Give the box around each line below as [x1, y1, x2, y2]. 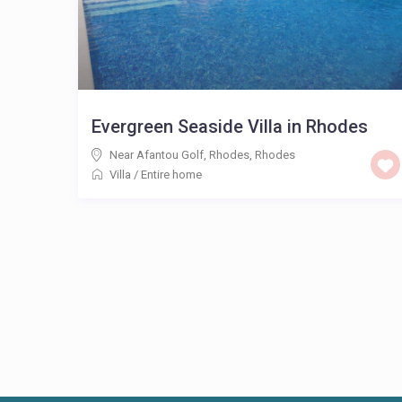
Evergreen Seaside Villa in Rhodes [92, 115, 368, 137]
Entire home [141, 167, 202, 181]
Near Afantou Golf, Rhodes [109, 147, 249, 162]
